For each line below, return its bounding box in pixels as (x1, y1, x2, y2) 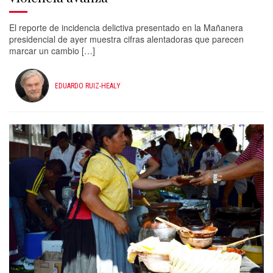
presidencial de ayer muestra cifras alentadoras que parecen (9, 33, 244, 45)
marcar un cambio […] (9, 44, 95, 57)
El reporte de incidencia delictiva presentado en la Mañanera (9, 21, 243, 34)
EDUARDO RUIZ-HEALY (55, 81, 121, 90)
